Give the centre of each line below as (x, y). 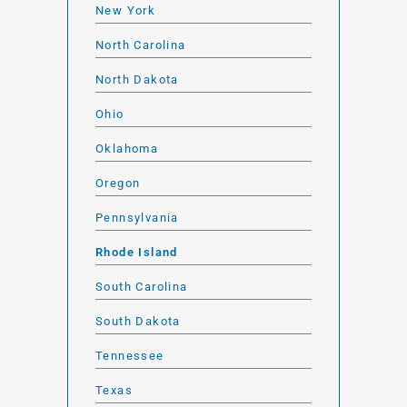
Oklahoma (127, 148)
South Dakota (138, 321)
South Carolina (142, 286)
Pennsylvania (137, 217)
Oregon (118, 183)
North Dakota (137, 79)
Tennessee (130, 355)
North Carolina (141, 45)
